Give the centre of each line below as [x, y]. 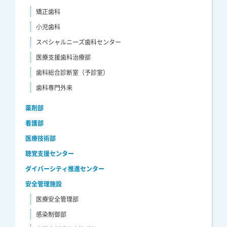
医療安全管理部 [57, 199]
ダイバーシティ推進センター [65, 168]
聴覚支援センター [50, 153]
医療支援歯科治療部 [63, 57]
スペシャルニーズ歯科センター [79, 42]
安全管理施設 [44, 184]
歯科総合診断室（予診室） [72, 72]
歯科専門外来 [54, 87]
